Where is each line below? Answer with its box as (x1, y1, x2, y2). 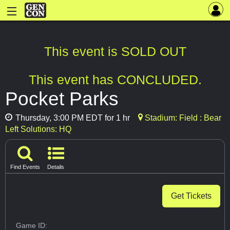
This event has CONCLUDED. (28, 72, 202, 87)
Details (47, 163, 64, 170)
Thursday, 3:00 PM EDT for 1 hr (13, 113, 130, 123)
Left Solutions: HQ (5, 125, 71, 134)
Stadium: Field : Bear (143, 113, 221, 123)
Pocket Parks (5, 88, 119, 110)
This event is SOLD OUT (44, 44, 186, 59)
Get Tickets (171, 191, 212, 200)
